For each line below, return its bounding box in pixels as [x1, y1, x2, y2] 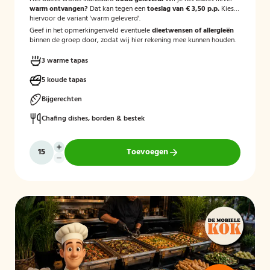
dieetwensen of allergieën [152, 25, 234, 37]
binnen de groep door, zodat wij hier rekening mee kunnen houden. [30, 34, 236, 46]
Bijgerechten [42, 93, 82, 105]
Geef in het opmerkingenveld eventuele [30, 25, 152, 37]
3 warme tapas [42, 55, 88, 67]
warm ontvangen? [30, 3, 88, 15]
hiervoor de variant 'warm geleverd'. [30, 13, 140, 25]
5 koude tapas [42, 74, 86, 86]
